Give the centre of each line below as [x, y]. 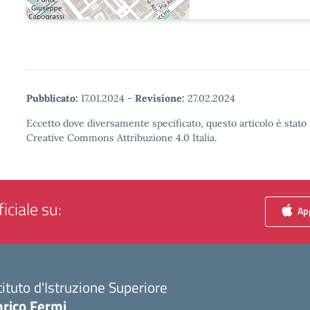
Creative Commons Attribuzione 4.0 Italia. [121, 138]
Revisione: [160, 98]
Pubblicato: [52, 98]
